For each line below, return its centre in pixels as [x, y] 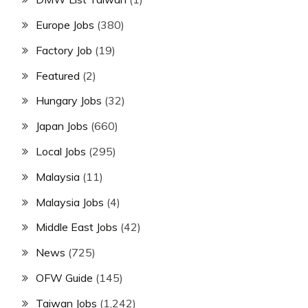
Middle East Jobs [77, 227]
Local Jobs [61, 152]
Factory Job [64, 50]
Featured [58, 75]
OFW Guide [64, 278]
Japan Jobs [62, 126]
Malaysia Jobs [70, 202]
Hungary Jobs [69, 101]
